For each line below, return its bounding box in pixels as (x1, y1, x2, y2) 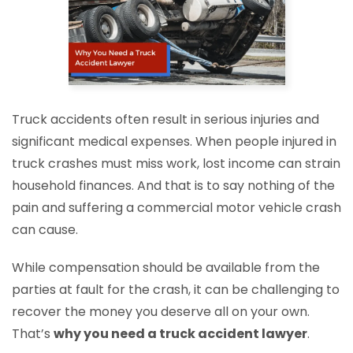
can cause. (12, 220, 78, 239)
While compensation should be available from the (12, 258, 320, 277)
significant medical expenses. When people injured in (12, 132, 336, 150)
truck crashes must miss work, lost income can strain (12, 154, 340, 173)
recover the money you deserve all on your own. (12, 302, 310, 321)
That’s (12, 324, 54, 343)
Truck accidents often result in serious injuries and (12, 110, 319, 128)
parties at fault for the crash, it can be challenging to (12, 280, 340, 299)
